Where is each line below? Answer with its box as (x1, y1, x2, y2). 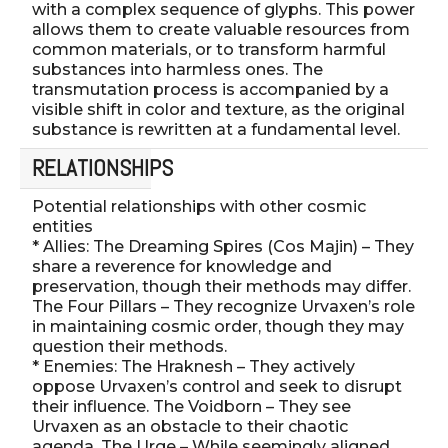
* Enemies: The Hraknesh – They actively (32, 356, 355, 376)
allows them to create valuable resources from (32, 19, 410, 39)
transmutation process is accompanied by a (32, 79, 389, 99)
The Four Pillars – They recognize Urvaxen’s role (32, 296, 415, 316)
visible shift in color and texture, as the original (32, 99, 405, 119)
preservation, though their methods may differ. (32, 276, 411, 296)
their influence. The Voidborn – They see (32, 396, 351, 416)
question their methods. (32, 336, 227, 356)
